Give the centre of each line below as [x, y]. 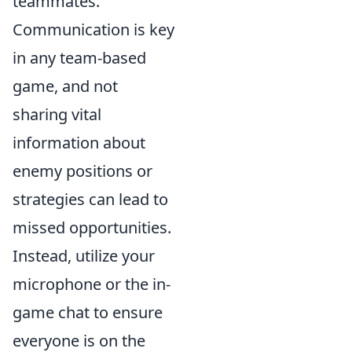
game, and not [65, 86]
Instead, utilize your [84, 256]
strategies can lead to [90, 199]
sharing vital [57, 114]
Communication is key [93, 29]
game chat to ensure [88, 312]
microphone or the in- [92, 284]
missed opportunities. [92, 227]
